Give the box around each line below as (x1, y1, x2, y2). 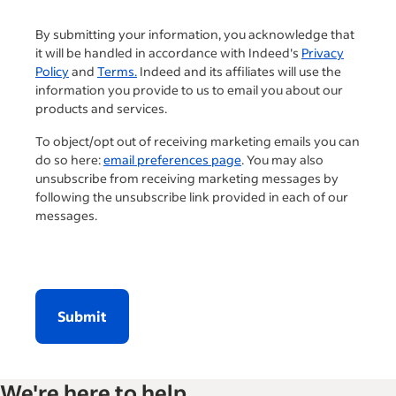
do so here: (35, 150, 103, 168)
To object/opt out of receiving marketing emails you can (35, 132, 360, 149)
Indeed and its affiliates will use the (137, 62, 341, 80)
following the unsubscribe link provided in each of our (35, 187, 348, 205)
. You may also (241, 150, 324, 168)
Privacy (301, 43, 344, 61)
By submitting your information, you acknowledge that (35, 25, 354, 42)
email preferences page (103, 150, 241, 168)
